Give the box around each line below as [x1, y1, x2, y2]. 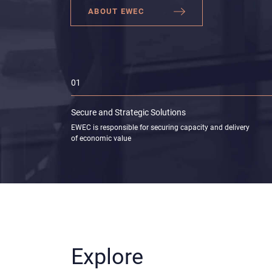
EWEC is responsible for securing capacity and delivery [71, 123, 250, 132]
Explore [71, 244, 143, 270]
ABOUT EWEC [88, 23, 144, 33]
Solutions [151, 107, 186, 117]
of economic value [71, 134, 131, 143]
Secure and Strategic [71, 107, 151, 117]
